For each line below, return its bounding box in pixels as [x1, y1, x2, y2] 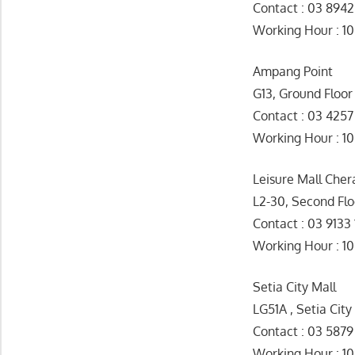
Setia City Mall [253, 279, 337, 296]
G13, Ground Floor [253, 86, 353, 102]
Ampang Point [253, 63, 334, 80]
